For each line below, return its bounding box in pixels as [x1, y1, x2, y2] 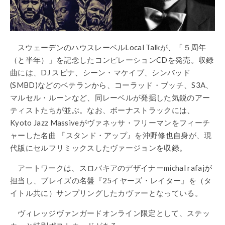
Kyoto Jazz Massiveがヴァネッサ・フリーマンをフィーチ [10, 118, 210, 127]
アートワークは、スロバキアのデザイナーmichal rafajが [18, 163, 212, 172]
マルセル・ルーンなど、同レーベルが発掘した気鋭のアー [10, 92, 210, 102]
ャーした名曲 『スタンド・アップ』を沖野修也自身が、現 [10, 130, 212, 140]
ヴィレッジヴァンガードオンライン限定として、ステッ [18, 208, 210, 217]
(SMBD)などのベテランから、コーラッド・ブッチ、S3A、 [10, 80, 213, 89]
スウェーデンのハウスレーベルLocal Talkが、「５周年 [18, 42, 206, 52]
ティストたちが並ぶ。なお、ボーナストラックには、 [10, 105, 195, 115]
